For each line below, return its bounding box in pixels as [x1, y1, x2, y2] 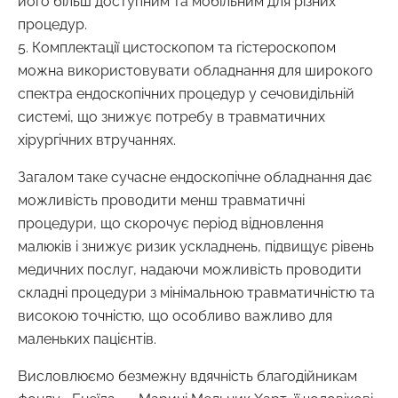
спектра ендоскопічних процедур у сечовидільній [18, 84, 354, 102]
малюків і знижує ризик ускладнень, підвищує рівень [18, 237, 374, 255]
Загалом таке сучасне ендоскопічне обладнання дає [18, 168, 372, 186]
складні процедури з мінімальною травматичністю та [18, 283, 375, 301]
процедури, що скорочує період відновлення [18, 214, 323, 232]
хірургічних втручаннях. [18, 131, 176, 148]
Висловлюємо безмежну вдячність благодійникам [18, 367, 357, 385]
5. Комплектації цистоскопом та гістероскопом [18, 38, 336, 56]
